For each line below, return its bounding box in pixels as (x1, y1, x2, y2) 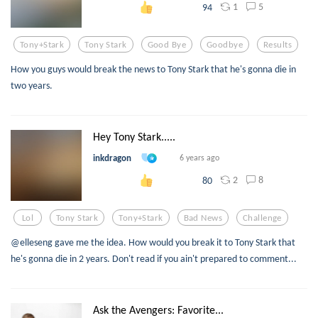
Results (263, 38, 292, 50)
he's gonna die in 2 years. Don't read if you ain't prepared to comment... (11, 252, 297, 265)
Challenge (243, 212, 282, 223)
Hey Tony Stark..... (93, 130, 175, 143)
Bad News (183, 212, 223, 223)
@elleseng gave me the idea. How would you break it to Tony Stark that (11, 236, 295, 248)
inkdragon (93, 153, 131, 164)
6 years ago (180, 153, 219, 163)
